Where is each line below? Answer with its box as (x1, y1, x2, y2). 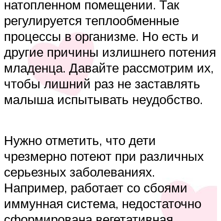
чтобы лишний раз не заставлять (4, 75, 200, 92)
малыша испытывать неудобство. (4, 91, 203, 108)
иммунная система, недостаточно (4, 195, 201, 212)
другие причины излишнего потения (4, 44, 216, 60)
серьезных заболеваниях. (4, 164, 155, 180)
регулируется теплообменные (4, 12, 179, 29)
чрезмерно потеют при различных (4, 148, 204, 164)
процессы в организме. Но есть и (4, 28, 199, 44)
